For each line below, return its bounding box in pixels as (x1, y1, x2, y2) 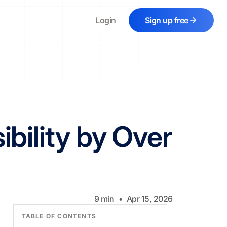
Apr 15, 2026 (126, 194, 173, 204)
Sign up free (144, 15, 188, 25)
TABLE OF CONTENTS (21, 212, 97, 220)
